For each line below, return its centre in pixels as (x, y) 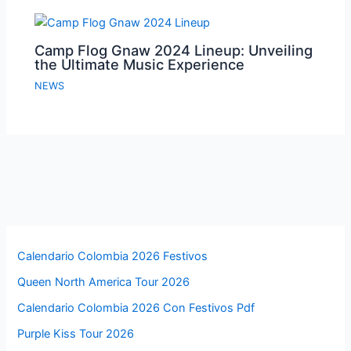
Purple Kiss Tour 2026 (76, 334)
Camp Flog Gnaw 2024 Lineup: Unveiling (174, 51)
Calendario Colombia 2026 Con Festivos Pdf (136, 308)
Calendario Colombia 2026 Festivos (113, 257)
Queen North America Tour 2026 (104, 282)
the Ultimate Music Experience (140, 65)
